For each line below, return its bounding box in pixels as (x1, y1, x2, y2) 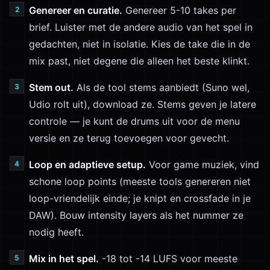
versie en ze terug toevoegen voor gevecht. (29, 132, 229, 144)
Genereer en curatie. (29, 4, 122, 16)
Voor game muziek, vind (146, 159, 259, 171)
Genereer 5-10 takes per (122, 4, 236, 16)
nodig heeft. (29, 226, 84, 238)
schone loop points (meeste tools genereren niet (29, 175, 251, 187)
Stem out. (29, 81, 74, 93)
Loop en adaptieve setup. (29, 159, 146, 171)
